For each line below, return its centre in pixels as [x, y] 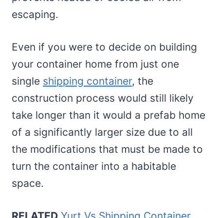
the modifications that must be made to [107, 149]
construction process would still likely [103, 98]
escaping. [35, 14]
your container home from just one [95, 64]
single [27, 81]
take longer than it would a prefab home [109, 115]
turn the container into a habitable [94, 166]
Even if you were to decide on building [104, 47]
